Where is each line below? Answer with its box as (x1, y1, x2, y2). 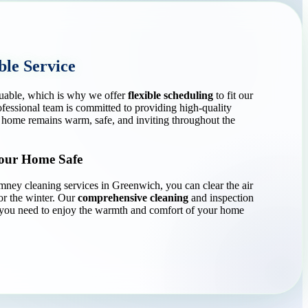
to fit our (213, 89, 253, 101)
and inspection (188, 192, 254, 204)
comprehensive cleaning (78, 192, 188, 204)
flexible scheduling (128, 89, 213, 101)
